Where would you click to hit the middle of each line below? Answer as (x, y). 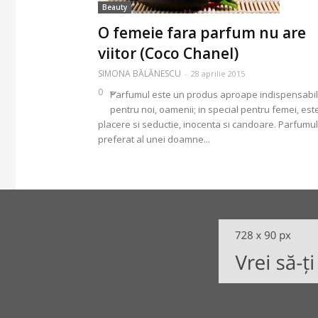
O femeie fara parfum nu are (202, 33)
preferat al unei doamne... (154, 139)
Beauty (115, 7)
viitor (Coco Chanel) (168, 54)
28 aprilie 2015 (218, 74)
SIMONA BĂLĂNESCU (139, 74)
